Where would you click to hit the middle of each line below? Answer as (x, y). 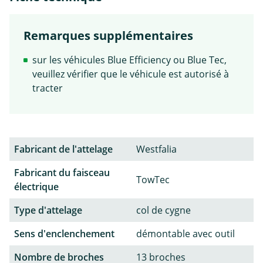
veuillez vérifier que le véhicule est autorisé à (131, 74)
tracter (48, 88)
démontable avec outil (186, 233)
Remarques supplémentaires (108, 35)
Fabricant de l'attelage (63, 149)
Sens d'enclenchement (64, 233)
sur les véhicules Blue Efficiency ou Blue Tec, (129, 60)
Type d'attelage (48, 210)
